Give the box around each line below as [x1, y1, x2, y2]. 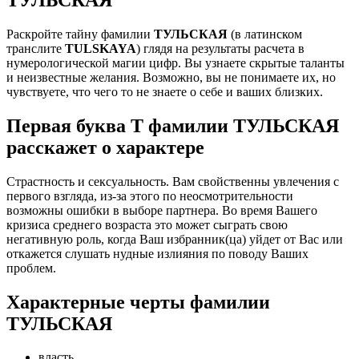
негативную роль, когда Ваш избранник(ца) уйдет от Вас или [6, 232, 343, 246]
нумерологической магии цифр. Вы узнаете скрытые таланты [6, 55, 345, 70]
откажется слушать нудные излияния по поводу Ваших [6, 246, 309, 260]
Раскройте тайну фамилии [6, 26, 154, 41]
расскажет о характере [6, 136, 204, 158]
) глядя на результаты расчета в [136, 41, 305, 55]
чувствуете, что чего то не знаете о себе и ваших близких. [6, 84, 323, 99]
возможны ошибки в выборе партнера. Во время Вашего [6, 203, 317, 217]
